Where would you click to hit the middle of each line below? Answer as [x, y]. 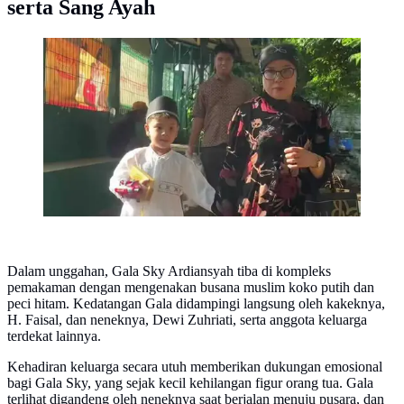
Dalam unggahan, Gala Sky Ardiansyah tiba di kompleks [169, 271]
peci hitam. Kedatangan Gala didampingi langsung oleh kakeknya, [196, 304]
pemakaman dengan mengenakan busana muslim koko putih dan [191, 288]
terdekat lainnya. [54, 336]
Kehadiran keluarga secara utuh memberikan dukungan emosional [195, 367]
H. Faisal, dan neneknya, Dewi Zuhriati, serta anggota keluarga [187, 320]
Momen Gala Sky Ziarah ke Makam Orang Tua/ [180, 50]
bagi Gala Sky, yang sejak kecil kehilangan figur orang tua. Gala [190, 383]
